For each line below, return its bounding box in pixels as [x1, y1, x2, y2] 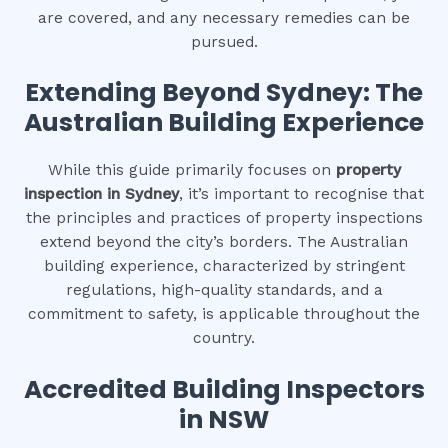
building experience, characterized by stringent [43, 257, 405, 276]
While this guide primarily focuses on [47, 161, 336, 180]
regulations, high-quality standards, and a [65, 281, 383, 300]
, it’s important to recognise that [179, 185, 424, 204]
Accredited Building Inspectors [23, 372, 425, 408]
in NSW [179, 402, 269, 438]
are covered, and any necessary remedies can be [38, 8, 410, 27]
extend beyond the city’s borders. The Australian [40, 233, 408, 252]
